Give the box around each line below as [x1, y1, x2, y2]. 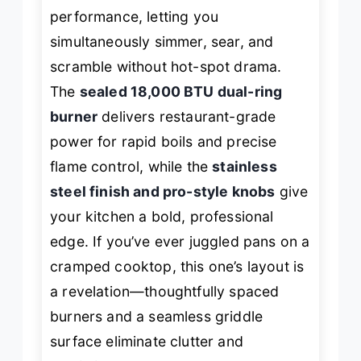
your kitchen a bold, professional [50, 207, 274, 225]
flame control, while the [50, 157, 213, 175]
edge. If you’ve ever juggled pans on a [50, 232, 310, 250]
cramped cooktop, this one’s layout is [50, 257, 305, 275]
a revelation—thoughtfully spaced [50, 282, 280, 300]
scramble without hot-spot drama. [50, 57, 282, 75]
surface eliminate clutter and [50, 332, 243, 350]
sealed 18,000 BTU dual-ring [79, 82, 283, 100]
